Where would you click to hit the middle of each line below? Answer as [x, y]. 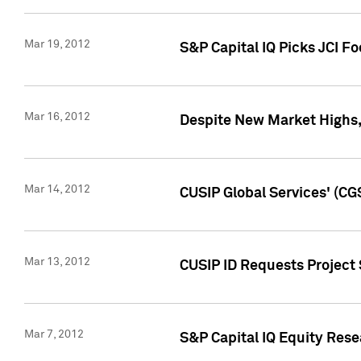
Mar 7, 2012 [54, 335]
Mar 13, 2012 [57, 262]
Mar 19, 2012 [57, 45]
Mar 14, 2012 [57, 190]
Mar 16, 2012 [57, 117]
